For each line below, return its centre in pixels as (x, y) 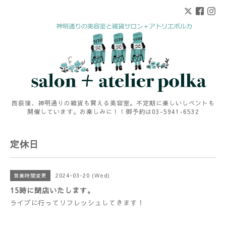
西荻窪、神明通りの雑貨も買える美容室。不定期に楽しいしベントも (113, 103)
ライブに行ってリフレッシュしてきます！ (77, 203)
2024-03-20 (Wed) (83, 175)
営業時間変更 (30, 176)
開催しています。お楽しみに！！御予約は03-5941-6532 (113, 111)
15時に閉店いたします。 (52, 190)
